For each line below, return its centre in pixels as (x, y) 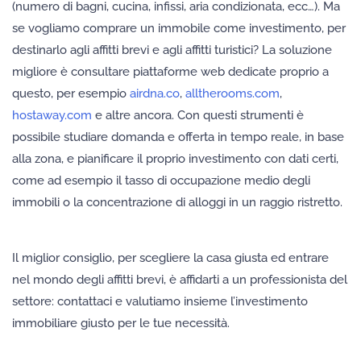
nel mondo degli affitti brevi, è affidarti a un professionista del (180, 280)
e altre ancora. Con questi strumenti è (198, 116)
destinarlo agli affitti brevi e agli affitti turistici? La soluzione (172, 50)
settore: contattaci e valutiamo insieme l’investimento (160, 302)
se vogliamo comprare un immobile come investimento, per (179, 29)
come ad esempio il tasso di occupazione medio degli (161, 181)
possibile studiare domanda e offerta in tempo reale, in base (178, 137)
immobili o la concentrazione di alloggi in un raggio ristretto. (177, 203)
